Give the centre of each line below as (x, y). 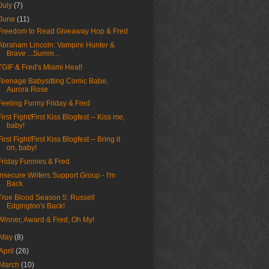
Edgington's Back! (35, 206)
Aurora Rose (27, 90)
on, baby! (21, 148)
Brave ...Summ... (33, 54)
